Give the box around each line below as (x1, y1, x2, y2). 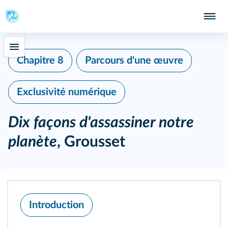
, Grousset (57, 134, 125, 150)
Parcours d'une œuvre (85, 55, 183, 66)
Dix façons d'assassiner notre (8, 115, 194, 130)
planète (8, 134, 57, 150)
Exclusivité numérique (17, 87, 117, 97)
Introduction (29, 200, 84, 210)
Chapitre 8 (17, 55, 64, 66)
